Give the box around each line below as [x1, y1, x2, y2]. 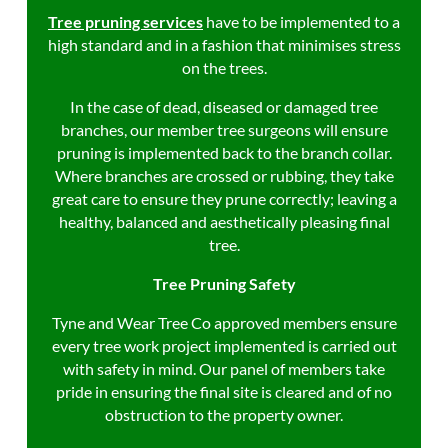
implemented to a [277, 12, 400, 31]
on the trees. [181, 58, 267, 77]
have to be [203, 12, 277, 31]
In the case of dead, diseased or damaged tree [70, 97, 378, 116]
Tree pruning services [48, 12, 203, 31]
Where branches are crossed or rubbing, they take [54, 166, 394, 185]
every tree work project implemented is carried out [51, 336, 397, 355]
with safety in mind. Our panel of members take [63, 359, 385, 378]
